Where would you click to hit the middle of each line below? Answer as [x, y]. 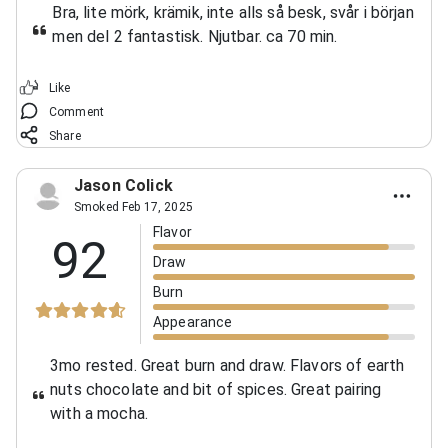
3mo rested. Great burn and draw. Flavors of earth [227, 365]
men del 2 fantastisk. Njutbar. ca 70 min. [195, 36]
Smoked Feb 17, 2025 [133, 206]
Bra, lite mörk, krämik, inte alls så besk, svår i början [233, 12]
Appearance [193, 321]
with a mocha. [99, 413]
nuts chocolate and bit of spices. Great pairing [216, 389]
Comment [77, 111]
